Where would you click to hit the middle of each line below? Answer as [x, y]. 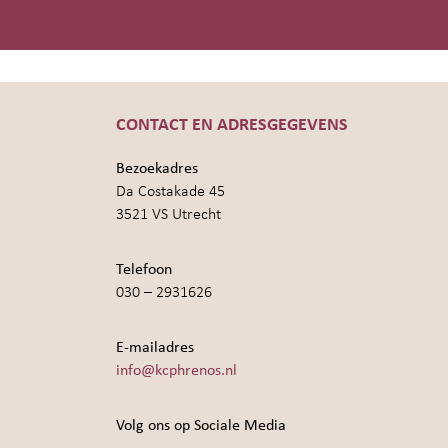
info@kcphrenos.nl [176, 370]
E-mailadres [155, 347]
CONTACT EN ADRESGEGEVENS [232, 125]
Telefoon [144, 269]
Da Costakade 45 [170, 191]
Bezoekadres [157, 168]
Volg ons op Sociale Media [201, 425]
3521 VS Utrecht [168, 214]
